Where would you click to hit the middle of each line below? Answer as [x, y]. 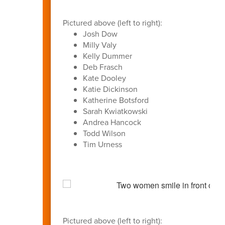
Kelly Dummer [107, 56]
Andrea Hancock [112, 122]
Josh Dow [100, 34]
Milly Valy [99, 45]
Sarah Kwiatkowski [115, 111]
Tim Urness [102, 144]
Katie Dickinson [110, 89]
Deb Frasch [102, 67]
